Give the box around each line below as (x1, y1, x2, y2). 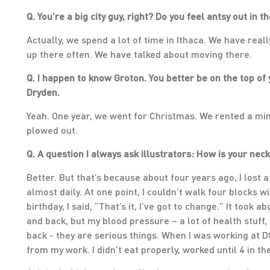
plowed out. (27, 124, 78, 136)
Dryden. (27, 86, 60, 98)
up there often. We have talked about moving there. (27, 48, 252, 60)
